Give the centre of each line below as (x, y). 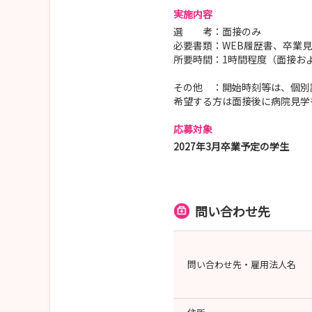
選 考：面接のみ (217, 32)
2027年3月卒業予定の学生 (231, 147)
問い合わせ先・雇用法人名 (242, 265)
